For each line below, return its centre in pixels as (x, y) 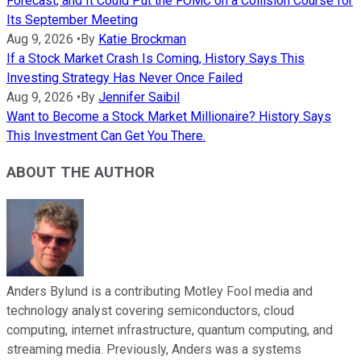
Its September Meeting (72, 20)
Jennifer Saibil (139, 98)
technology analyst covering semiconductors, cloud (150, 310)
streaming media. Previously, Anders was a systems (154, 349)
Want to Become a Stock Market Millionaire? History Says (169, 117)
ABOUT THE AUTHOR (81, 173)
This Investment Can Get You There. (106, 136)
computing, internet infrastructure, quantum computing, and (170, 330)
